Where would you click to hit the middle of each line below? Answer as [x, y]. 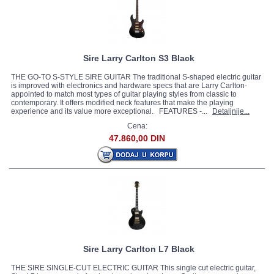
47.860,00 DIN [137, 138]
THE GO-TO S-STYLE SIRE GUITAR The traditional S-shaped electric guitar [136, 77]
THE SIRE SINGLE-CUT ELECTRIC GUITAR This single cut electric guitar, [133, 268]
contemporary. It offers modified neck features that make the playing [122, 103]
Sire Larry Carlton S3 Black [139, 58]
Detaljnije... [231, 111]
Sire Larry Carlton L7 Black [139, 249]
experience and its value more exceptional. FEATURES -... [110, 111]
